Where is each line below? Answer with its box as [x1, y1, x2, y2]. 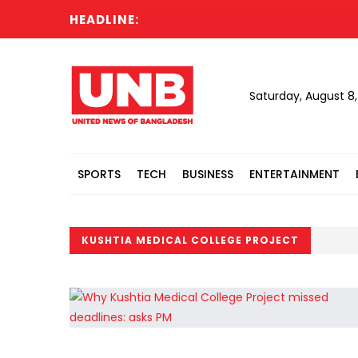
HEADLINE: [70, 11, 139, 28]
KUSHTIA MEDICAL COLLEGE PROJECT [82, 233, 299, 247]
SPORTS [78, 166, 121, 182]
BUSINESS [182, 166, 233, 182]
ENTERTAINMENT [249, 166, 340, 182]
